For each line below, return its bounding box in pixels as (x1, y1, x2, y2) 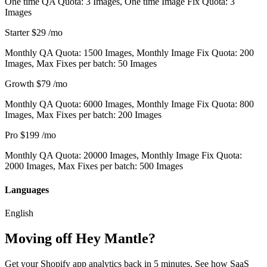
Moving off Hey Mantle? (5, 230, 156, 246)
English (5, 207, 33, 218)
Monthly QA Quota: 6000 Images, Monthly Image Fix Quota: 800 (5, 99, 254, 110)
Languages (5, 184, 49, 195)
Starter (5, 27, 29, 38)
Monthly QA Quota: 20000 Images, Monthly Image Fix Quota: (5, 150, 242, 161)
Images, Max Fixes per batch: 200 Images (5, 110, 162, 120)
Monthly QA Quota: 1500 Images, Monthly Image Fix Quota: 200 (5, 48, 254, 58)
